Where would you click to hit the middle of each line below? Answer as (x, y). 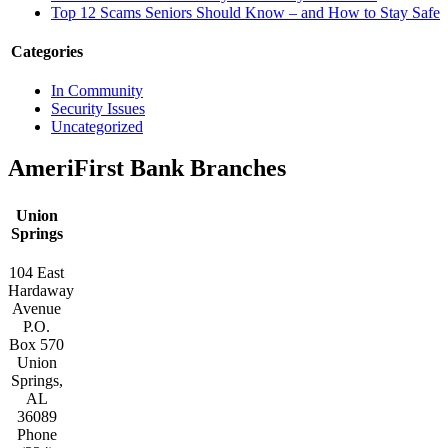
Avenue (37, 308)
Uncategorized (97, 127)
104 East (37, 272)
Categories (47, 52)
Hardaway (41, 290)
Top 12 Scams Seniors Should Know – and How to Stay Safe (245, 12)
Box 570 (37, 344)
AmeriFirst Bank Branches (147, 168)
